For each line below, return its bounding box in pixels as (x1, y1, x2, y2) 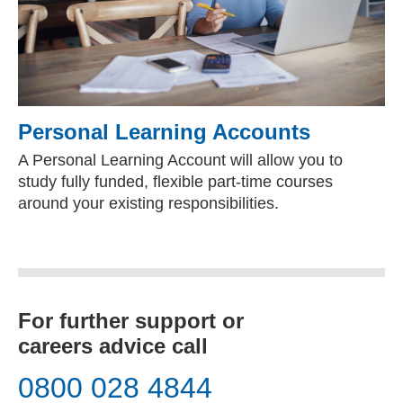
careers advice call (18, 334, 208, 358)
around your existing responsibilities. (18, 194, 279, 212)
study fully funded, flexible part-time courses (18, 173, 333, 191)
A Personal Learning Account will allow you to (18, 151, 343, 169)
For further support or (18, 309, 244, 333)
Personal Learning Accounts (18, 120, 310, 144)
